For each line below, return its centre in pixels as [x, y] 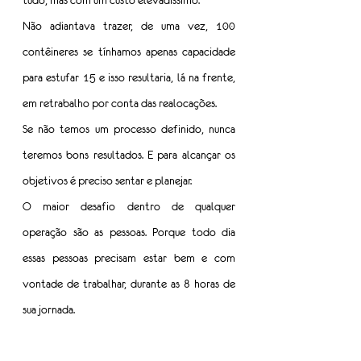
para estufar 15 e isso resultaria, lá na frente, [129, 78]
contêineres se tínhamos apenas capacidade [129, 52]
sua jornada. [49, 310]
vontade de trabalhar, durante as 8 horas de [129, 284]
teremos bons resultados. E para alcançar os [129, 155]
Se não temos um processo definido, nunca [129, 129]
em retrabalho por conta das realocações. [120, 104]
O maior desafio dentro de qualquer [129, 207]
